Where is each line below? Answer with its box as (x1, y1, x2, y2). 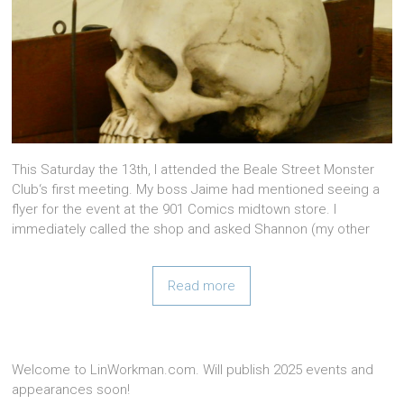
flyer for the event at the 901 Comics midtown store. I (12, 200, 337, 217)
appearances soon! (12, 381, 131, 398)
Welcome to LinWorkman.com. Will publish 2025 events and (12, 361, 374, 378)
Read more (168, 277, 236, 294)
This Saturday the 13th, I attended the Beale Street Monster (12, 161, 375, 178)
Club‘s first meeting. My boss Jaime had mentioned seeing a (12, 180, 381, 197)
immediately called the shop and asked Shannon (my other (12, 220, 371, 237)
